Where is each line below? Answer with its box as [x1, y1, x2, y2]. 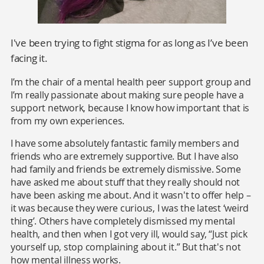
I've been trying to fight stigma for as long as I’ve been [10, 35, 249, 49]
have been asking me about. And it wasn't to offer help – [10, 188, 251, 202]
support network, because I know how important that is [10, 101, 250, 114]
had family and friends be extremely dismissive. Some [10, 162, 241, 176]
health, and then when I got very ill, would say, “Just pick [10, 227, 247, 240]
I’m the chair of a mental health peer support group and [10, 75, 251, 88]
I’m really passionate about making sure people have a [10, 88, 245, 101]
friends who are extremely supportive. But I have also [10, 149, 239, 163]
